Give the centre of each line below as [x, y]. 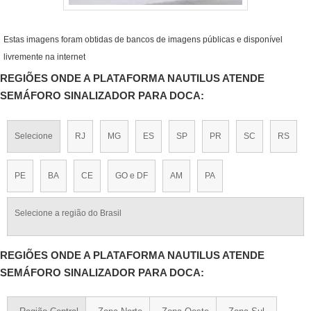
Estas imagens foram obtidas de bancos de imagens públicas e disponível [143, 40]
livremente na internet [44, 57]
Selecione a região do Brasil [68, 213]
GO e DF [132, 175]
